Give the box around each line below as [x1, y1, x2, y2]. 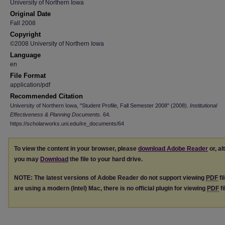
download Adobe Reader [138, 145, 208, 152]
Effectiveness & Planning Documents [10, 111, 100, 118]
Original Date [10, 10, 51, 18]
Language [10, 51, 41, 59]
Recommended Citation [10, 92, 83, 100]
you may [14, 156, 40, 163]
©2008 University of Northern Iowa [10, 40, 104, 47]
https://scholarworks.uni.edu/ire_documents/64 [10, 121, 124, 127]
